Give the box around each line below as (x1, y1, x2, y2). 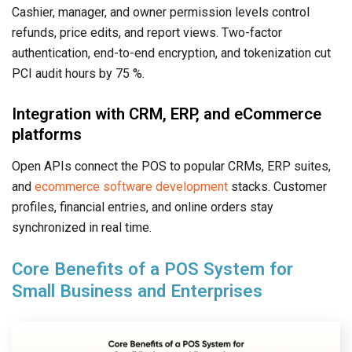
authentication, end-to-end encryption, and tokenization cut (12, 46, 331, 61)
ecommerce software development (35, 179, 228, 195)
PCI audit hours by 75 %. (12, 66, 145, 82)
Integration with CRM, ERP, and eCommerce (12, 104, 321, 124)
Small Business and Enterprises (12, 280, 262, 302)
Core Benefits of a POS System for (12, 258, 293, 280)
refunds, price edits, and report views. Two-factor (12, 25, 282, 41)
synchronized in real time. (12, 220, 152, 236)
